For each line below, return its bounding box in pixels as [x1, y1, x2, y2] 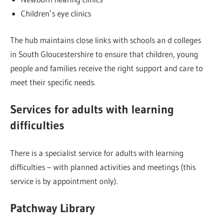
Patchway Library [10, 201, 95, 216]
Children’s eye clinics [20, 8, 91, 19]
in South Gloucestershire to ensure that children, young [10, 48, 199, 59]
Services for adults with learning [10, 102, 174, 117]
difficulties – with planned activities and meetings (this [10, 161, 196, 172]
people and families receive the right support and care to [10, 62, 203, 73]
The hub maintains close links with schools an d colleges [10, 34, 201, 45]
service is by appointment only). [10, 175, 118, 186]
